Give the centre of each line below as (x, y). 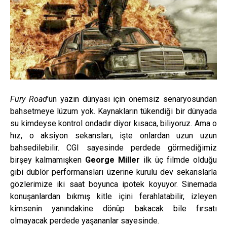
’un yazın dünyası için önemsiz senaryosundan (132, 99)
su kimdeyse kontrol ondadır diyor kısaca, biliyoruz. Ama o (113, 123)
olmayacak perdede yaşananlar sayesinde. (85, 220)
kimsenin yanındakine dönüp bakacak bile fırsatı (113, 208)
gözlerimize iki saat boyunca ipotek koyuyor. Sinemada (113, 184)
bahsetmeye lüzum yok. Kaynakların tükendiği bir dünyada (113, 111)
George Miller (112, 160)
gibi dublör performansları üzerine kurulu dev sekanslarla (113, 172)
